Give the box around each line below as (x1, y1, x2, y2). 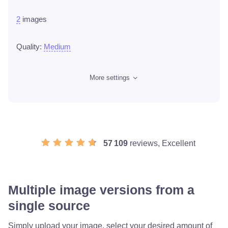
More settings (90, 73, 132, 81)
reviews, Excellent (128, 138, 196, 148)
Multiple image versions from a (8, 182, 194, 197)
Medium (44, 42, 71, 51)
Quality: (16, 42, 44, 51)
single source (8, 198, 90, 213)
